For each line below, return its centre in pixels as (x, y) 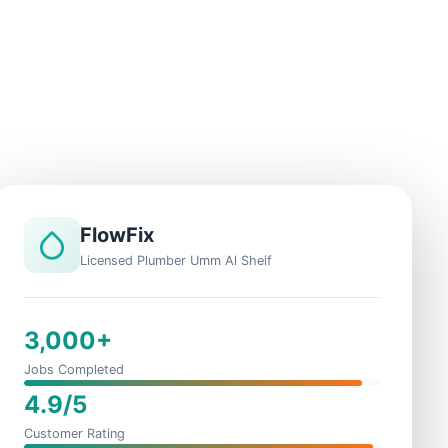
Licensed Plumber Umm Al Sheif (176, 260)
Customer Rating (74, 433)
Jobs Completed (74, 369)
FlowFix (117, 235)
